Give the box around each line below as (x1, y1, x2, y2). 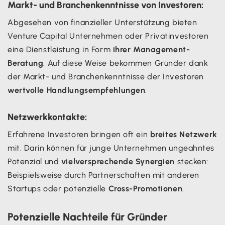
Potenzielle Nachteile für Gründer (8, 210, 167, 223)
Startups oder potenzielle (8, 183, 108, 193)
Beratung (8, 58, 44, 68)
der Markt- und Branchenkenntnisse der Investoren (8, 71, 204, 81)
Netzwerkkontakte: (8, 111, 87, 123)
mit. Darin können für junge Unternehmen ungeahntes (8, 143, 214, 153)
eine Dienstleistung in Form (8, 44, 113, 54)
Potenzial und (8, 156, 61, 166)
